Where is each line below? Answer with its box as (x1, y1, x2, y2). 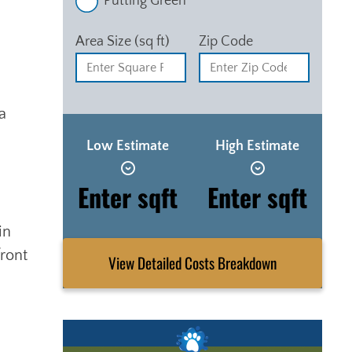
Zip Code (199, 33, 253, 49)
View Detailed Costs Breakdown (218, 251, 277, 275)
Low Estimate (86, 137, 169, 154)
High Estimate (215, 137, 299, 154)
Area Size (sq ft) (75, 33, 170, 49)
